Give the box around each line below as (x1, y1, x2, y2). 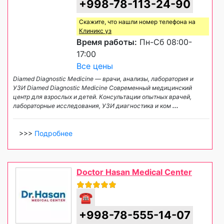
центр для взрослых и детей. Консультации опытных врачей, (13, 93, 191, 101)
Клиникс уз (79, 27, 111, 35)
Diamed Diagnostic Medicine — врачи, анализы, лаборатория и (13, 75, 193, 83)
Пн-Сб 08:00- (137, 37, 192, 47)
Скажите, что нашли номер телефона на (79, 18, 195, 26)
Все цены (76, 61, 113, 71)
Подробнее (34, 129, 72, 138)
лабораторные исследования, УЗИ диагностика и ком (13, 102, 172, 110)
